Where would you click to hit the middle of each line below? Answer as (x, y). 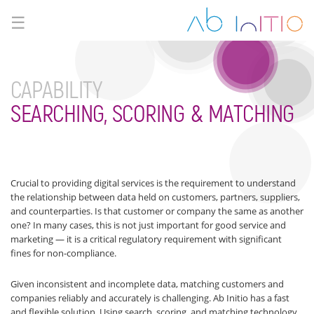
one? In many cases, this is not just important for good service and (148, 225)
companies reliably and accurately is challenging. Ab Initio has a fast (150, 298)
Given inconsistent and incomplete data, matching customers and (147, 284)
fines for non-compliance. (63, 253)
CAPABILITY (56, 91)
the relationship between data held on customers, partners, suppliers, (155, 197)
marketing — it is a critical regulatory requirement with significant (146, 239)
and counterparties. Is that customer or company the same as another (157, 211)
